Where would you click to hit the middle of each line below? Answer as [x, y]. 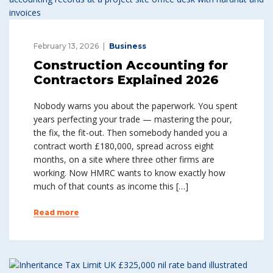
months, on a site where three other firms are [124, 159]
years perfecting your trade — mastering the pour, [133, 119]
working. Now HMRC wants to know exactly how [129, 173]
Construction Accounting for [131, 65]
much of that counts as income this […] [111, 186]
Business [128, 46]
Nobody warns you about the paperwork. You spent [136, 106]
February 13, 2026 [66, 46]
